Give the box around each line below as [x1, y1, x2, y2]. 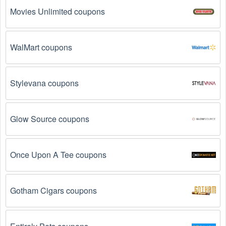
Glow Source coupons [10, 113, 89, 125]
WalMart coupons [10, 41, 72, 53]
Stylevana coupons [10, 77, 79, 89]
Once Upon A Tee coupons [10, 149, 106, 160]
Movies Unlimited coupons [10, 6, 105, 17]
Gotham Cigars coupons [10, 185, 97, 196]
